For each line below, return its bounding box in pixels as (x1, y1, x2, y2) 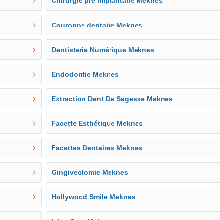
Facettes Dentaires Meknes (52, 144, 143, 152)
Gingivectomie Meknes (52, 168, 129, 176)
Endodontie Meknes (52, 70, 119, 78)
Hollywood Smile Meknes (52, 193, 136, 201)
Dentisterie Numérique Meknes (52, 46, 155, 54)
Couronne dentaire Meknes (52, 21, 143, 29)
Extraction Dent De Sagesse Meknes (52, 95, 173, 103)
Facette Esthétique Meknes (52, 119, 143, 127)
